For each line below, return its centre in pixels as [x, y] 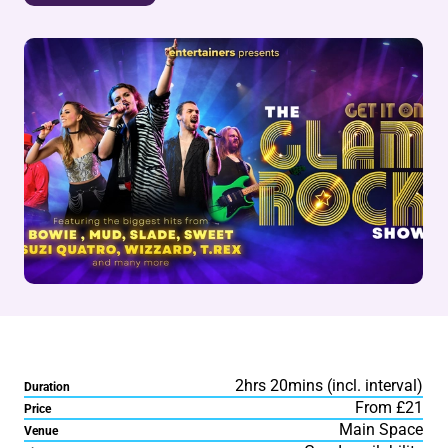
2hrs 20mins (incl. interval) [329, 386]
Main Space [381, 430]
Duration [47, 387]
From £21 [389, 408]
